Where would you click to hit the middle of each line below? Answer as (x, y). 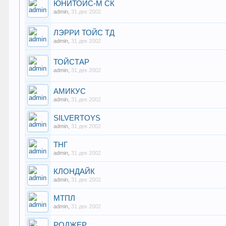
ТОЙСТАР (72, 62)
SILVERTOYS (77, 118)
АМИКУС (70, 91)
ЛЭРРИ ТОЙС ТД (84, 33)
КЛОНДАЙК (74, 172)
